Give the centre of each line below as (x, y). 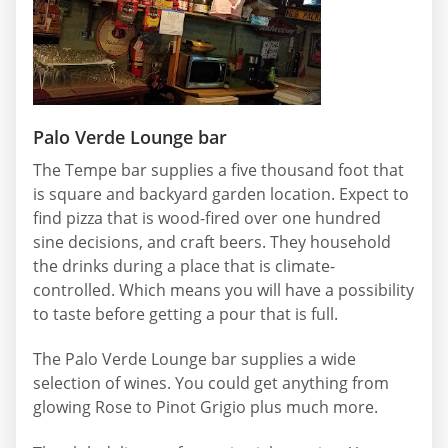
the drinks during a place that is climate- (184, 265)
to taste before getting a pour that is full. (185, 313)
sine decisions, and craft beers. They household (212, 241)
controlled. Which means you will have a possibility (223, 289)
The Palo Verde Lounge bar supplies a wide (194, 359)
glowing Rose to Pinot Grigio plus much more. (205, 407)
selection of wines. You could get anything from (211, 383)
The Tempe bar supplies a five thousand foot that (218, 169)
